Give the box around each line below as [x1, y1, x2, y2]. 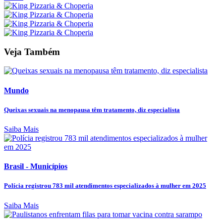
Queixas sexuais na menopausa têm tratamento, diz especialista [4, 106, 180, 113]
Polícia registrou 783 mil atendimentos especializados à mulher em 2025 [4, 182, 206, 190]
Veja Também [4, 46, 60, 57]
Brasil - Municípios [4, 162, 67, 171]
